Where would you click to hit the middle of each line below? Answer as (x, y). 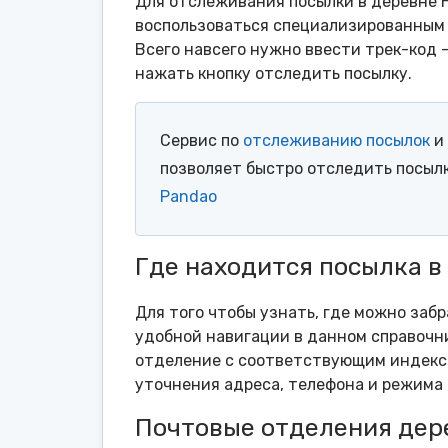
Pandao (188, 197)
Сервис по (201, 141)
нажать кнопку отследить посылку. (273, 74)
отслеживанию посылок (336, 141)
